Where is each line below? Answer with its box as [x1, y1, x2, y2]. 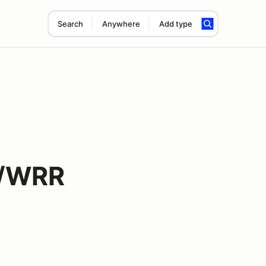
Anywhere [102, 19, 140, 28]
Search [57, 19, 83, 28]
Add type [159, 19, 192, 28]
